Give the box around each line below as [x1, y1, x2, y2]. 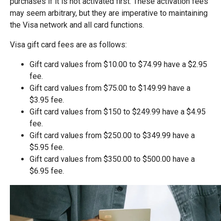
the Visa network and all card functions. [10, 20, 146, 30]
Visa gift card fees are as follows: [10, 40, 127, 49]
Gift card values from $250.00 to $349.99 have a [30, 131, 195, 140]
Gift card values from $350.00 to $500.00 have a [30, 154, 195, 164]
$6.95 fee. [30, 166, 64, 176]
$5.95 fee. [30, 143, 64, 152]
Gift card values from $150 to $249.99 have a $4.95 [30, 107, 206, 116]
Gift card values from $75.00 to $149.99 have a [30, 83, 190, 93]
